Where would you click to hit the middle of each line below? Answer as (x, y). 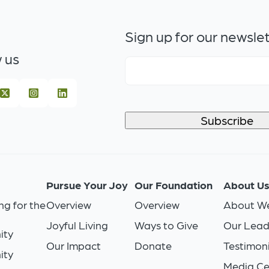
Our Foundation (174, 185)
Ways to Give (166, 225)
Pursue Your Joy (87, 185)
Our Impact (73, 246)
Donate (153, 246)
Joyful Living (77, 225)
